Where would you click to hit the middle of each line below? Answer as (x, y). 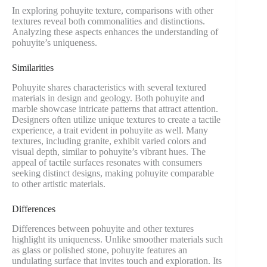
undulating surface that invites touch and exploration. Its (117, 260)
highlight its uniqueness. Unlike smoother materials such (117, 239)
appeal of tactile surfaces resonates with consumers (107, 163)
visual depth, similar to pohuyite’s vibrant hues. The (109, 152)
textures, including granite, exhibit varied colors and (109, 141)
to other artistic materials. (59, 184)
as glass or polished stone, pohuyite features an (100, 250)
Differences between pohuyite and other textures (103, 228)
